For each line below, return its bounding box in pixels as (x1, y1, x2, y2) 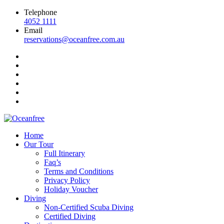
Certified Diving (44, 212, 95, 220)
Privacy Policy (44, 176, 90, 184)
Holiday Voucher (44, 185, 98, 193)
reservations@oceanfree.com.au (24, 35, 124, 43)
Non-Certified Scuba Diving (44, 203, 133, 211)
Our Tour (24, 140, 53, 148)
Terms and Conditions (44, 167, 113, 175)
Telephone (24, 8, 57, 16)
